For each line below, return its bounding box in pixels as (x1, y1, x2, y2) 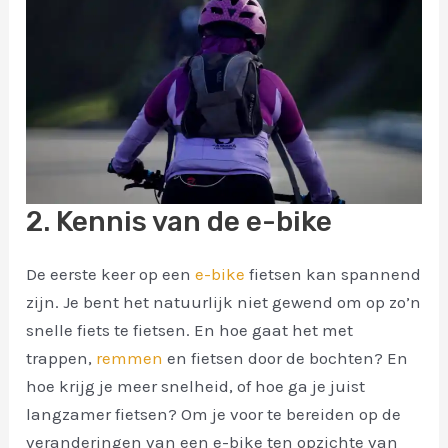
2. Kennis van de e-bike (26, 205, 333, 239)
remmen (96, 348, 164, 369)
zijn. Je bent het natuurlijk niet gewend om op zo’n (26, 292, 422, 313)
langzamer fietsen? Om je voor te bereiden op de (26, 404, 402, 425)
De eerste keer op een (26, 264, 196, 285)
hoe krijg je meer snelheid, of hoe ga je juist (26, 376, 366, 397)
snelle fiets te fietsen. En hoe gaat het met (26, 320, 354, 341)
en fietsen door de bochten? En (163, 348, 409, 369)
